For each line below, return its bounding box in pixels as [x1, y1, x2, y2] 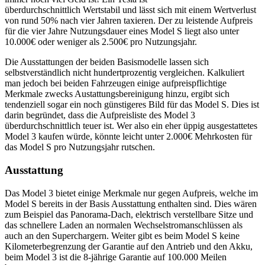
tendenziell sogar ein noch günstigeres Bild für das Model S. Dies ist [5, 99, 259, 110]
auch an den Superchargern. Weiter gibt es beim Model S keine [5, 230, 240, 241]
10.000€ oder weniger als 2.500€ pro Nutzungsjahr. [5, 37, 197, 47]
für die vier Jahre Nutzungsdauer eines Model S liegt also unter [5, 26, 239, 37]
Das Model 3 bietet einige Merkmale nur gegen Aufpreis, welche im [5, 188, 258, 198]
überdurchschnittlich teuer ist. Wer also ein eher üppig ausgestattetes [5, 121, 257, 131]
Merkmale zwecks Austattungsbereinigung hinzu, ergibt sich [5, 89, 230, 99]
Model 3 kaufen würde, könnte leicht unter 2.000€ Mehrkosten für [5, 131, 252, 142]
